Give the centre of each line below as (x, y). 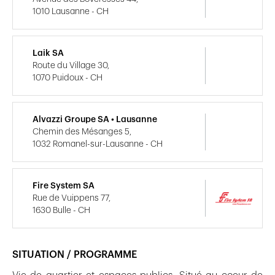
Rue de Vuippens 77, (72, 199)
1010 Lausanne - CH (71, 12)
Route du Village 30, (71, 66)
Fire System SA (64, 186)
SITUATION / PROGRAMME (75, 255)
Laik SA (48, 54)
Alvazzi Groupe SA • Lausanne (95, 120)
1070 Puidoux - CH (68, 78)
